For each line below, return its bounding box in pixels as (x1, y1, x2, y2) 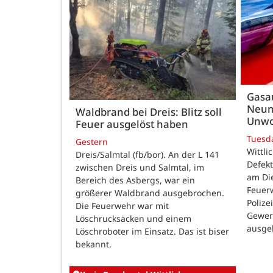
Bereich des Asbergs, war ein (76, 174, 195, 186)
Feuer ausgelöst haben (76, 116, 188, 131)
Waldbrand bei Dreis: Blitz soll (76, 104, 222, 119)
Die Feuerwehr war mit (76, 199, 169, 211)
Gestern (76, 135, 108, 147)
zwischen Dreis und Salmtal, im (76, 161, 204, 173)
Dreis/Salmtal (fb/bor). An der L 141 (76, 148, 219, 160)
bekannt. (76, 238, 112, 250)
